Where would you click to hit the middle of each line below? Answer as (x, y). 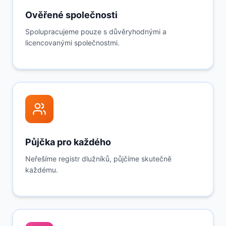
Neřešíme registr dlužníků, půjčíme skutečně (98, 159)
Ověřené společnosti (71, 15)
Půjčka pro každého (68, 142)
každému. (42, 170)
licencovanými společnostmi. (72, 43)
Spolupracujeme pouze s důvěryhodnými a (96, 32)
